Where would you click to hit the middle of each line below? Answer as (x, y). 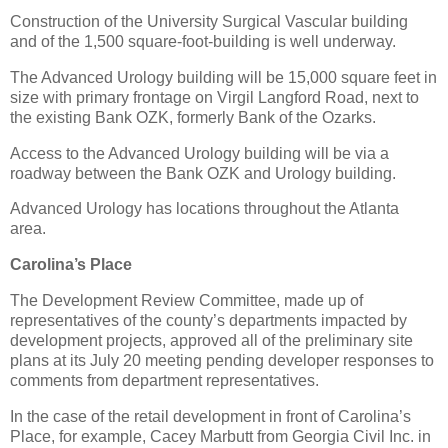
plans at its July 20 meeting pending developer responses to (222, 360)
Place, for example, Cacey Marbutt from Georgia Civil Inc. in (220, 436)
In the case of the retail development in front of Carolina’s (210, 416)
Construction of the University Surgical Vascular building (209, 21)
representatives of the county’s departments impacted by (208, 320)
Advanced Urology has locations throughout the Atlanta (204, 209)
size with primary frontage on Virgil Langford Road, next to (214, 97)
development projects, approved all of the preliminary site (211, 340)
